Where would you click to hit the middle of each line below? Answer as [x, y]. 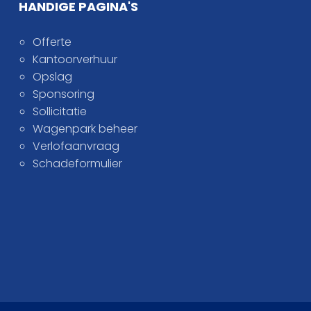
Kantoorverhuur [75, 59]
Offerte [52, 42]
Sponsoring [64, 94]
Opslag [53, 76]
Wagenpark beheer [85, 128]
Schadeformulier [78, 163]
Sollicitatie [60, 111]
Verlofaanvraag [76, 146]
